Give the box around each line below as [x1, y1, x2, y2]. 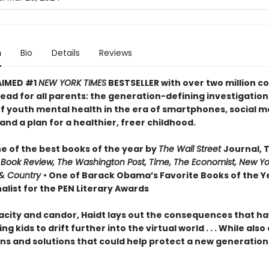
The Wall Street [158, 143, 223, 155]
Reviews [98, 47, 132, 59]
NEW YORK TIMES [38, 77, 106, 89]
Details [51, 47, 80, 59]
